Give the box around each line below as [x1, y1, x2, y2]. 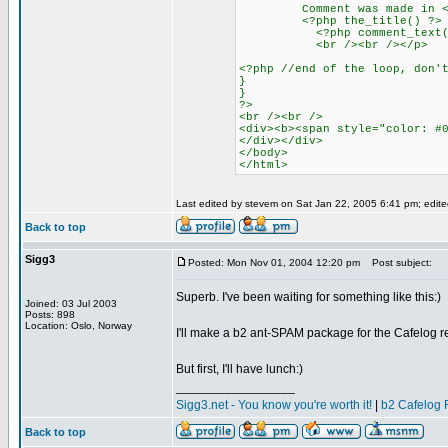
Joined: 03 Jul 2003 [25, 298, 117, 309]
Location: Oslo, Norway [25, 320, 132, 331]
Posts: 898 [25, 309, 75, 320]
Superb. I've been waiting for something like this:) [176, 290, 441, 304]
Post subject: [363, 257, 432, 268]
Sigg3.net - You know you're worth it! [176, 398, 372, 412]
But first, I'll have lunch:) [176, 362, 303, 376]
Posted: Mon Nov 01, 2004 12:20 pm [188, 257, 360, 268]
